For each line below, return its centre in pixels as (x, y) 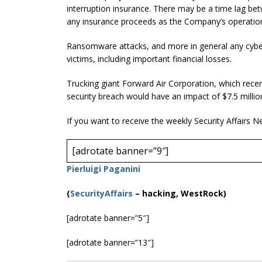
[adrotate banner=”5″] (108, 218)
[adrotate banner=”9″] (120, 151)
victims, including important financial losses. (149, 58)
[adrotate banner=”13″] (110, 242)
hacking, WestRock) (184, 193)
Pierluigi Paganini (104, 168)
